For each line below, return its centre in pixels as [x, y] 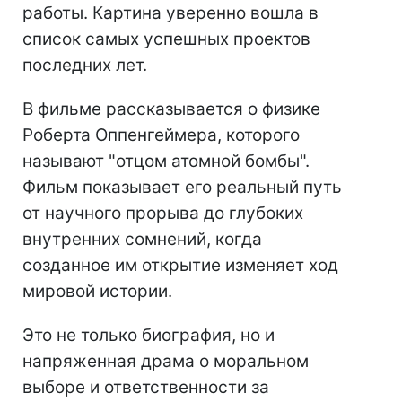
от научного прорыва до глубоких [163, 214]
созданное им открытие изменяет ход [180, 266]
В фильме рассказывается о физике [171, 109]
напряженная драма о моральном [166, 362]
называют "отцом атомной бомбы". [166, 162]
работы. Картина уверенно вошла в [170, 13]
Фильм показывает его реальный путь [182, 188]
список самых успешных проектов [166, 39]
